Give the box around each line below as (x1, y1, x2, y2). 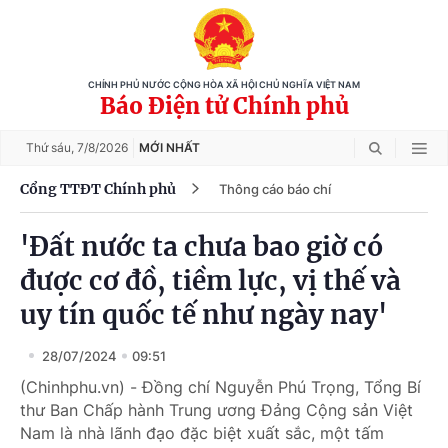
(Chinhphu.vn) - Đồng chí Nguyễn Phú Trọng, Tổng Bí (20, 377, 421, 397)
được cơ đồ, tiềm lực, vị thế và (20, 264, 401, 297)
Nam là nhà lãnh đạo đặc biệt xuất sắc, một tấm (20, 423, 384, 443)
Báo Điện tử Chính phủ (99, 92, 349, 120)
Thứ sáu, (26, 140, 77, 155)
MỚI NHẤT (139, 140, 200, 155)
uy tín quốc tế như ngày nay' (20, 298, 387, 331)
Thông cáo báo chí (219, 180, 331, 197)
